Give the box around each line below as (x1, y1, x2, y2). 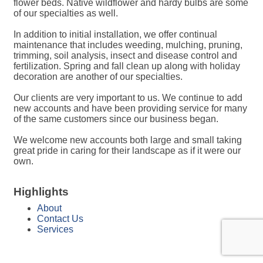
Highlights (14, 186, 69, 198)
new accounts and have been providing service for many (14, 103, 247, 113)
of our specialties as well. (14, 8, 118, 18)
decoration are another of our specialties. (14, 72, 183, 82)
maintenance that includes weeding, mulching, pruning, (14, 40, 242, 50)
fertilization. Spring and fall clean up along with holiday (14, 61, 240, 71)
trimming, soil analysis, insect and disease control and (14, 50, 237, 60)
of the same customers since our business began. (14, 114, 218, 124)
